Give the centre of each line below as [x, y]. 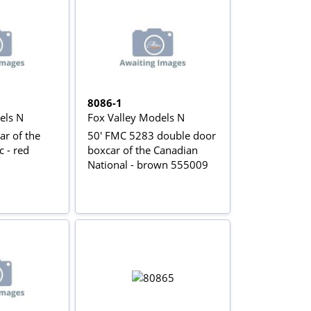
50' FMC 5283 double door [152, 135]
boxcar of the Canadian [143, 150]
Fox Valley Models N [136, 117]
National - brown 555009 [148, 164]
